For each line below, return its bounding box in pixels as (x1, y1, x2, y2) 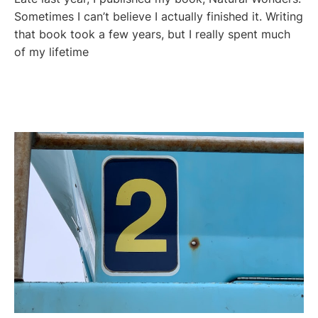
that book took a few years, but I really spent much (14, 27, 290, 41)
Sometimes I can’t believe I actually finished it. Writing (14, 9, 303, 23)
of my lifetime (14, 45, 89, 59)
